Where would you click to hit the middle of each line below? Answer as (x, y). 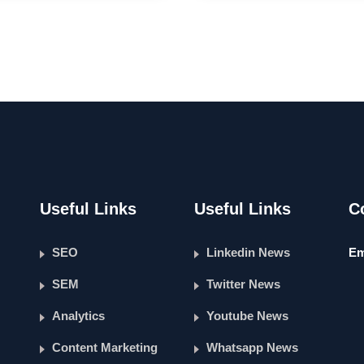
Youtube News (247, 316)
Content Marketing (105, 348)
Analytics (78, 316)
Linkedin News (248, 253)
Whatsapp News (252, 348)
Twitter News (243, 284)
